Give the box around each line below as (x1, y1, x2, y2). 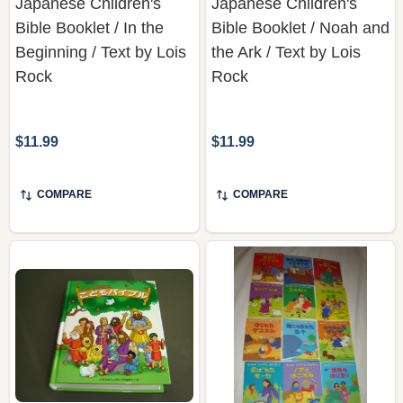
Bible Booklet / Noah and (211, 18, 390, 37)
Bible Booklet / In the (15, 18, 164, 37)
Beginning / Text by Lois (15, 42, 186, 61)
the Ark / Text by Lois (211, 42, 361, 61)
